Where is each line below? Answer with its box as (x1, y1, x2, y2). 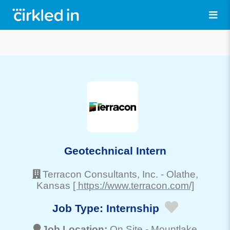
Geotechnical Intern (64, 144, 166, 157)
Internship (106, 202, 159, 215)
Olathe (166, 168, 196, 180)
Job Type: (52, 202, 106, 215)
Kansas (36, 180, 70, 191)
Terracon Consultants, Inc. (42, 168, 158, 180)
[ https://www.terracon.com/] (72, 180, 194, 191)
